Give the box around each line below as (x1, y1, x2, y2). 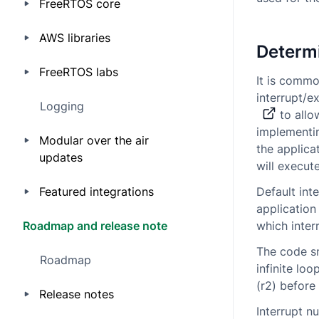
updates (38, 150, 83, 164)
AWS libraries (38, 31, 110, 45)
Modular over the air (38, 133, 149, 147)
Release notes (38, 287, 114, 301)
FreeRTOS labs (38, 65, 118, 79)
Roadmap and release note (23, 219, 167, 233)
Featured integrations (38, 184, 154, 199)
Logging (40, 99, 84, 113)
